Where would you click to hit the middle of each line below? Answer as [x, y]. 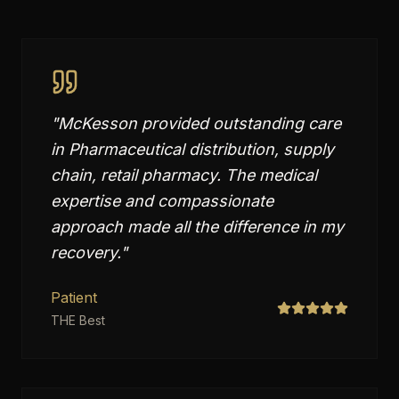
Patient [74, 297]
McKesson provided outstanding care [199, 123]
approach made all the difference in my [197, 227]
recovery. [85, 252]
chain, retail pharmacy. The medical [184, 175]
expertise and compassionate [162, 201]
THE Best [78, 320]
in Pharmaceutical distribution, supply [192, 149]
